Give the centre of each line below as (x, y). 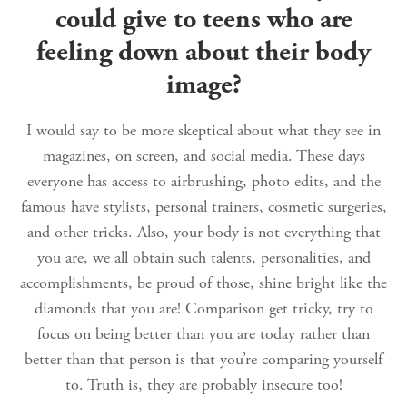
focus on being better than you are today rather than (203, 334)
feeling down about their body (203, 53)
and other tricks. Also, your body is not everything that (203, 233)
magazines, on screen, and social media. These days (203, 156)
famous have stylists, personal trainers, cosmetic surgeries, (203, 207)
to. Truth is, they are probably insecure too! (203, 385)
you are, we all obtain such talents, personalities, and (203, 258)
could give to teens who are (203, 20)
